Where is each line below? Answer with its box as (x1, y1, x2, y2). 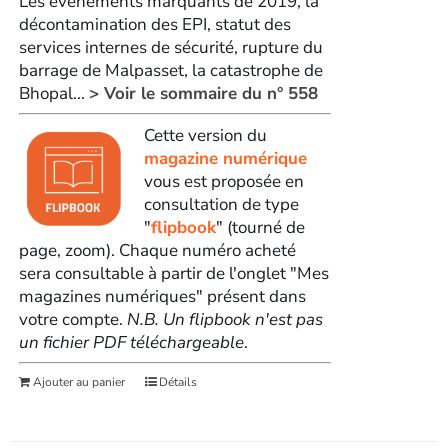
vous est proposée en (143, 169, 304, 193)
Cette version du (143, 123, 267, 147)
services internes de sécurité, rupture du (18, 35, 323, 59)
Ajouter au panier (32, 373, 125, 390)
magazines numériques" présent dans (18, 284, 306, 308)
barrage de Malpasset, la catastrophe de (18, 58, 323, 82)
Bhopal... (18, 81, 89, 105)
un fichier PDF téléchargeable (18, 330, 244, 354)
